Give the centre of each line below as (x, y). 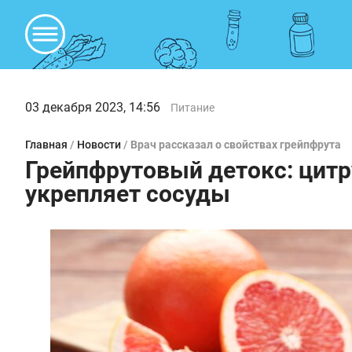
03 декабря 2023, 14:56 (93, 107)
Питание (192, 108)
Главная (46, 145)
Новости (99, 145)
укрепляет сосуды (128, 194)
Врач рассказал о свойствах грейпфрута (236, 145)
